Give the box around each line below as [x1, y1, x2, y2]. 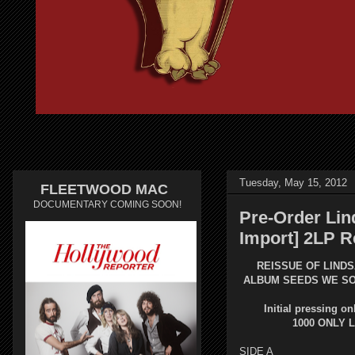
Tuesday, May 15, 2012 [239, 176, 347, 189]
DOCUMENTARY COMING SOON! [32, 199, 181, 210]
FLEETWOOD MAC [40, 181, 168, 197]
